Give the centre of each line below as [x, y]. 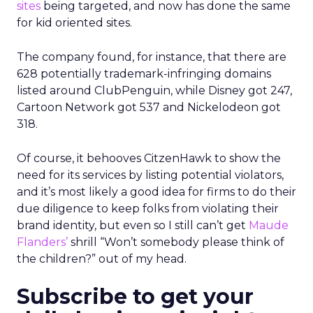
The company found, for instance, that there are [152, 57]
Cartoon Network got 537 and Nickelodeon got [149, 107]
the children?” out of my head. [102, 259]
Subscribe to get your [135, 297]
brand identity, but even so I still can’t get [133, 225]
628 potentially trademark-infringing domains [144, 74]
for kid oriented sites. [74, 23]
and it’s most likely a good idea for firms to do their [156, 192]
